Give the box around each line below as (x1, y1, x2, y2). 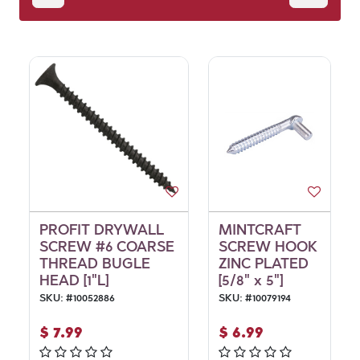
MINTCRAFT (218, 221, 301, 239)
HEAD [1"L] (39, 272, 108, 289)
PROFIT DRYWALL (39, 221, 164, 239)
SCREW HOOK (218, 238, 317, 256)
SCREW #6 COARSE (39, 238, 174, 256)
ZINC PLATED (218, 255, 309, 272)
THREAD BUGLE (39, 255, 150, 272)
